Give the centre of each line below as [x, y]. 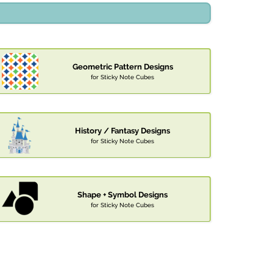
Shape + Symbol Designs [122, 195]
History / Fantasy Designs [122, 131]
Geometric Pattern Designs [122, 67]
